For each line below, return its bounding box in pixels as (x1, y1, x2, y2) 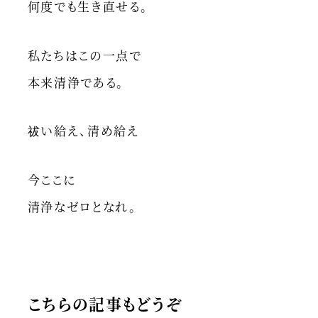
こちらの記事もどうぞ (27, 292, 183, 315)
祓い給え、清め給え (27, 121, 139, 140)
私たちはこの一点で (27, 45, 142, 64)
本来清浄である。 (27, 72, 125, 91)
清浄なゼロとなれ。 (27, 197, 137, 215)
